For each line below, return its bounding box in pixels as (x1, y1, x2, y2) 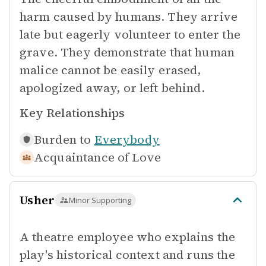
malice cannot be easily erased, (20, 62, 201, 78)
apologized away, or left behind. (20, 80, 205, 96)
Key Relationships (20, 104, 125, 121)
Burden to (34, 131, 91, 148)
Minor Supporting (69, 195, 132, 205)
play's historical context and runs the (20, 246, 235, 263)
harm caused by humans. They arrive (20, 8, 238, 25)
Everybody (94, 131, 160, 148)
